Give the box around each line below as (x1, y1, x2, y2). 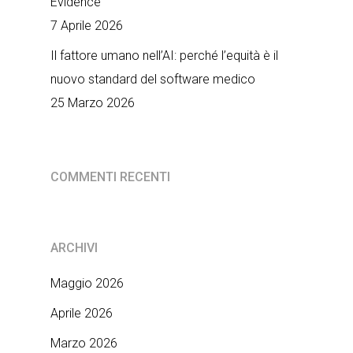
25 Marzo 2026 (50, 95, 135, 110)
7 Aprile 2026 (50, 18, 123, 33)
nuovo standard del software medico (50, 72, 255, 87)
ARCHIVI (50, 240, 98, 255)
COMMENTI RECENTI (50, 169, 170, 184)
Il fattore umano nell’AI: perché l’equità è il (50, 48, 278, 63)
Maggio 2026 (50, 276, 124, 291)
